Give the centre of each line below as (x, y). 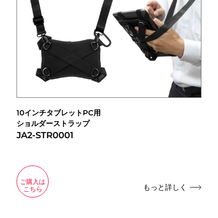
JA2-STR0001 (45, 135)
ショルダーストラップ (53, 123)
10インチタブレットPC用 (59, 112)
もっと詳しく (165, 187)
